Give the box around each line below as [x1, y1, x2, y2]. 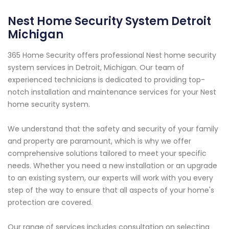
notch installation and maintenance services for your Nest [8, 87, 216, 98]
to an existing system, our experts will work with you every [8, 173, 213, 184]
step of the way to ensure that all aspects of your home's [8, 185, 214, 196]
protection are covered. [8, 197, 93, 208]
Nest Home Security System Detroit [8, 13, 211, 30]
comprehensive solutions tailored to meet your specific [8, 148, 207, 159]
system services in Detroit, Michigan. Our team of [8, 62, 185, 73]
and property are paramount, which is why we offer [8, 136, 191, 147]
